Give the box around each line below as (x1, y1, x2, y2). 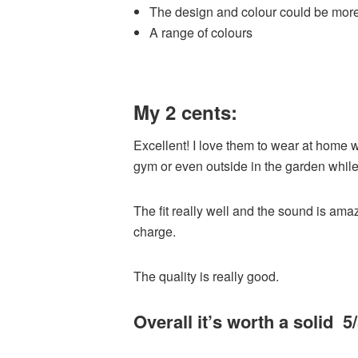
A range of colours (149, 22, 253, 42)
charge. (133, 221, 176, 241)
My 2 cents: (133, 97, 237, 125)
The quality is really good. (133, 266, 279, 285)
